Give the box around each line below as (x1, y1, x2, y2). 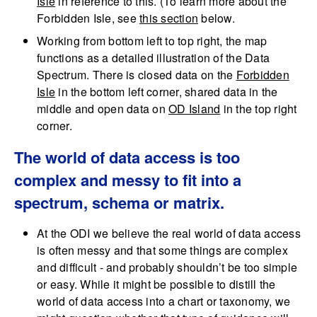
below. (198, 10, 235, 27)
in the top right (220, 100, 297, 117)
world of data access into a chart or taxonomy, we (37, 293, 291, 310)
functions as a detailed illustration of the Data (37, 50, 270, 67)
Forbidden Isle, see (37, 10, 139, 27)
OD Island (168, 100, 221, 117)
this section (139, 10, 198, 27)
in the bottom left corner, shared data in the (55, 83, 278, 100)
